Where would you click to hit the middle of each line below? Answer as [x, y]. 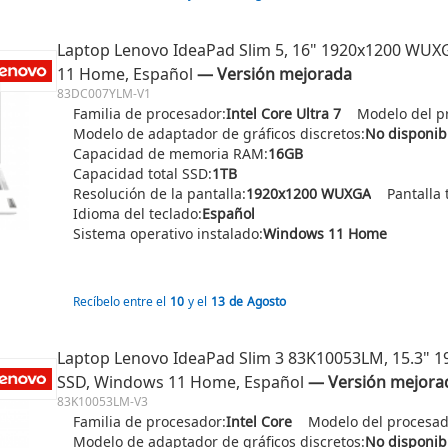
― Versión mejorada [274, 74]
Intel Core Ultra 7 [283, 113]
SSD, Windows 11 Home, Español [180, 382]
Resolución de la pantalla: [159, 193]
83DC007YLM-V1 [104, 93]
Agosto [266, 301]
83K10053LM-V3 [102, 401]
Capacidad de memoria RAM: [170, 153]
